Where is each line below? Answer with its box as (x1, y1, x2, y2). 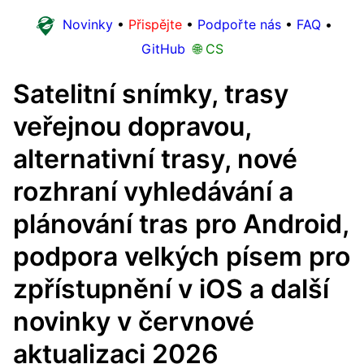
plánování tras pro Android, (13, 208, 349, 240)
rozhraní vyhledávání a (13, 175, 293, 207)
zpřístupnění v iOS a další (13, 273, 329, 305)
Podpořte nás (197, 16, 281, 33)
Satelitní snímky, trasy (13, 78, 288, 110)
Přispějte (128, 16, 182, 33)
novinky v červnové (13, 305, 254, 337)
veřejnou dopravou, (13, 110, 252, 142)
